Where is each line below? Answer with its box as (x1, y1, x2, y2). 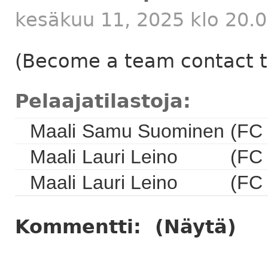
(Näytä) (155, 215, 236, 239)
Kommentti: (15, 215, 148, 239)
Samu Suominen (82, 120, 224, 142)
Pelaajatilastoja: (15, 89, 191, 112)
